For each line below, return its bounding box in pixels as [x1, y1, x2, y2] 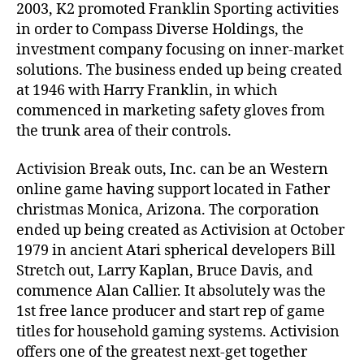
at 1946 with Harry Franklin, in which [16, 80, 277, 100]
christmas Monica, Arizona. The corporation [16, 201, 319, 219]
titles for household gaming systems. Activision [16, 323, 340, 341]
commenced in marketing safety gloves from [16, 101, 325, 120]
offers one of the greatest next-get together [16, 343, 307, 362]
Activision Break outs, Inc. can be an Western [16, 160, 328, 179]
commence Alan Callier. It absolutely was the [16, 282, 326, 301]
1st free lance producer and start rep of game [16, 302, 325, 321]
